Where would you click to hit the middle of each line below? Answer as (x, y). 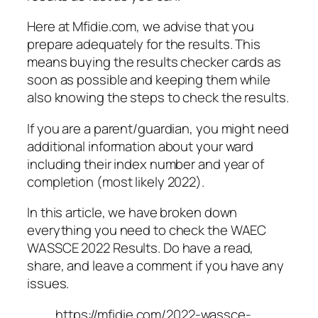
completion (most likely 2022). (116, 181)
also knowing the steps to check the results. (158, 98)
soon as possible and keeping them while (149, 80)
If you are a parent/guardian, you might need (158, 128)
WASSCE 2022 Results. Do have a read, (141, 248)
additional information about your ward (141, 146)
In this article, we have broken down (132, 213)
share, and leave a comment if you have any (155, 266)
